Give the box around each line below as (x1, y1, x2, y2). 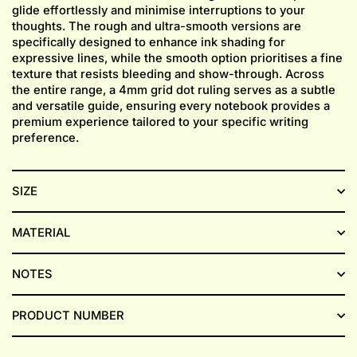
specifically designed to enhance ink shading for (12, 34, 285, 49)
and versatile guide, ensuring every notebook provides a (12, 98, 330, 113)
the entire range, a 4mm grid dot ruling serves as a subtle (12, 82, 335, 97)
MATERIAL (12, 225, 70, 240)
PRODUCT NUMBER (12, 308, 124, 323)
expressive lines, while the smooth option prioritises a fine (12, 50, 343, 65)
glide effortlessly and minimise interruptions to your (12, 2, 305, 18)
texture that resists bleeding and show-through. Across (12, 66, 324, 81)
